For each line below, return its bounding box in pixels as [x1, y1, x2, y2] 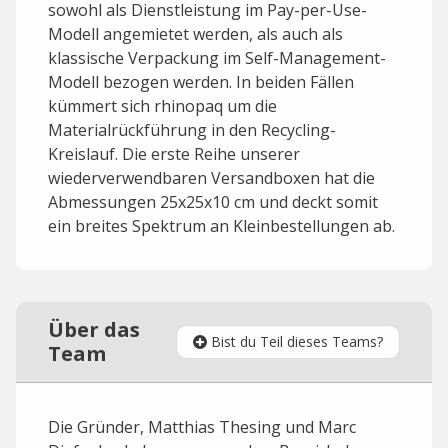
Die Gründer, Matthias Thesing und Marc [48, 416, 356, 438]
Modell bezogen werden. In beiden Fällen [48, 71, 354, 93]
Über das [48, 316, 140, 343]
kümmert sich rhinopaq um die [48, 95, 277, 117]
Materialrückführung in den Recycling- [48, 119, 336, 141]
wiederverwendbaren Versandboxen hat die [48, 167, 375, 189]
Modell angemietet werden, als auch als [48, 23, 343, 45]
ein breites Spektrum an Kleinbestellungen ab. [48, 215, 395, 237]
